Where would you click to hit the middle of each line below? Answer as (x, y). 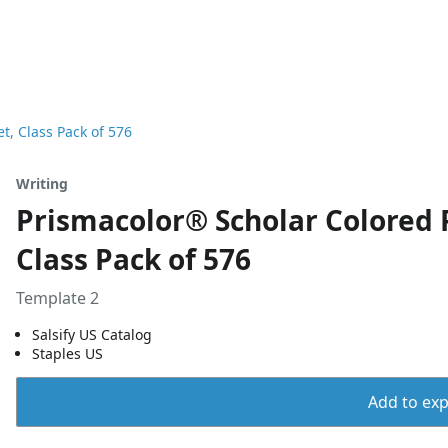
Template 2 (57, 298)
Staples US (67, 353)
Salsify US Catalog (92, 334)
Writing (42, 183)
